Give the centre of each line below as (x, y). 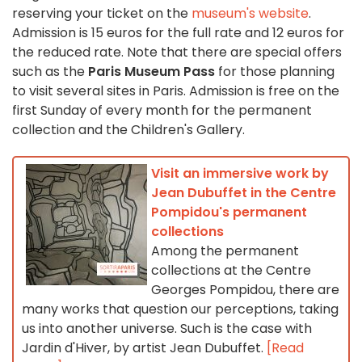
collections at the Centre (231, 271)
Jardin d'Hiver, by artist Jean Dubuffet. (144, 348)
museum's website (250, 14)
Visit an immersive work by (240, 174)
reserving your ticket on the (102, 14)
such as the (50, 72)
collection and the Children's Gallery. (128, 130)
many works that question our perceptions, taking (180, 309)
